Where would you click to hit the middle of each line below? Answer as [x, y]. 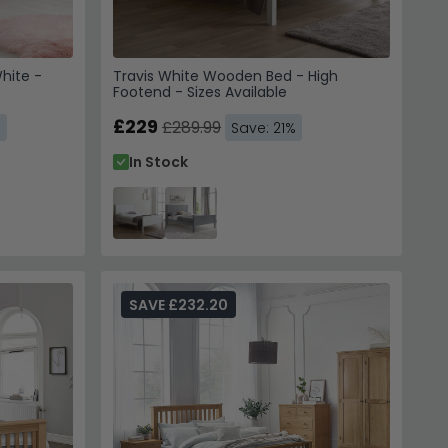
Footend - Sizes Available [200, 91]
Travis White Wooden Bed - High [226, 75]
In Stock [159, 161]
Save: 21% [264, 127]
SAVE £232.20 [179, 304]
